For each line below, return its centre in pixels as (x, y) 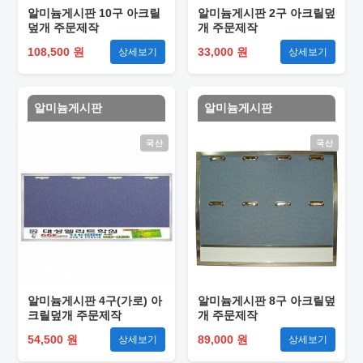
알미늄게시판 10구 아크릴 (94, 13)
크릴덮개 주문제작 (75, 315)
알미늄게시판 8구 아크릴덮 (267, 301)
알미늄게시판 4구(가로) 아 (95, 301)
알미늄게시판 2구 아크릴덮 (267, 13)
